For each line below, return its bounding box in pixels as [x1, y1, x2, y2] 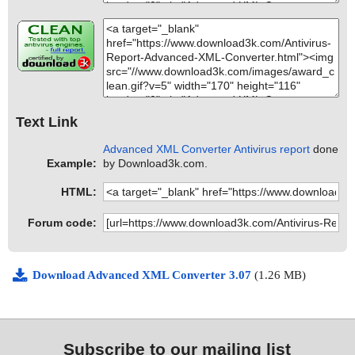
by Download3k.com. [103, 157, 208, 170]
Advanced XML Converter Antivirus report [103, 143, 311, 156]
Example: [47, 157, 97, 170]
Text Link [16, 113, 78, 130]
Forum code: [28, 216, 97, 230]
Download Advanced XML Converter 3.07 [32, 269, 254, 282]
